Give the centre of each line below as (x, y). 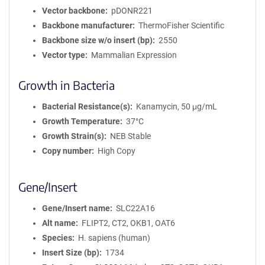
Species (57, 238)
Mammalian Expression (134, 55)
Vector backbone (74, 11)
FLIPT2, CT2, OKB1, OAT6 (128, 223)
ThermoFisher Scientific (181, 25)
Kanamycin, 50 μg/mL (176, 106)
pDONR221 (132, 11)
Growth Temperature (81, 121)
